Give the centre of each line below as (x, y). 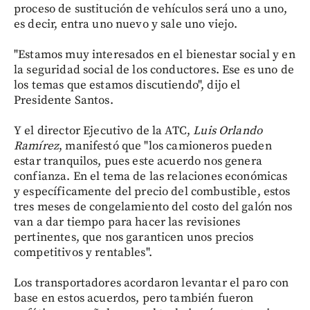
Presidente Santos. (64, 100)
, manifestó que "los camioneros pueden (165, 146)
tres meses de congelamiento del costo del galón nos (153, 207)
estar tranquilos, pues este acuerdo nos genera (138, 161)
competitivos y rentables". (83, 252)
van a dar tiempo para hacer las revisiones (127, 222)
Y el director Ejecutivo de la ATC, (104, 130)
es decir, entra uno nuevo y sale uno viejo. (126, 24)
